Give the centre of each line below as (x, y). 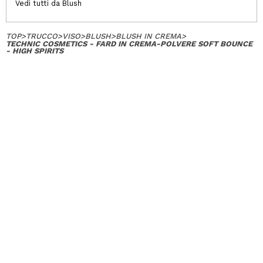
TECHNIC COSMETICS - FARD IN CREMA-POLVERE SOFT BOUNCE (129, 44)
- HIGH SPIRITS (35, 51)
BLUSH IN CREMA (149, 36)
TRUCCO (42, 36)
